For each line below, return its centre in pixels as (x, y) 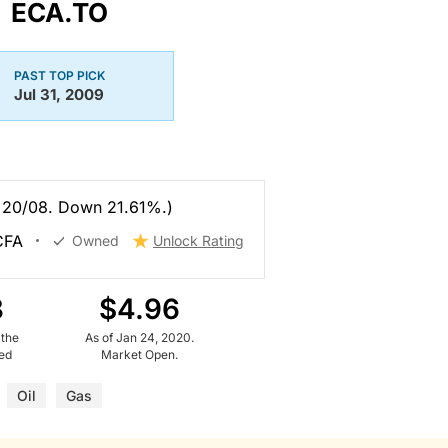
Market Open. (139, 354)
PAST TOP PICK (59, 75)
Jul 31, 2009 (59, 94)
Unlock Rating (198, 240)
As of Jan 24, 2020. (139, 337)
